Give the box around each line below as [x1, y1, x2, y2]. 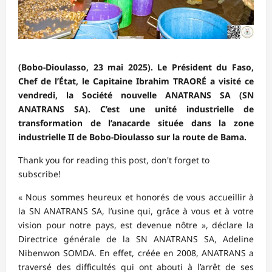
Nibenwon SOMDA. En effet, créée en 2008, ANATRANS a [18, 247, 254, 259]
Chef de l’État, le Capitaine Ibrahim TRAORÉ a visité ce [18, 75, 254, 87]
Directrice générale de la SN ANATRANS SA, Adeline [18, 233, 254, 245]
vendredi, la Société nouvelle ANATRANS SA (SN [18, 89, 254, 101]
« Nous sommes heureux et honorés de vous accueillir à [18, 191, 254, 203]
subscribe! [18, 168, 61, 180]
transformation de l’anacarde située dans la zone [18, 117, 254, 129]
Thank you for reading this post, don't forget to [18, 154, 209, 166]
